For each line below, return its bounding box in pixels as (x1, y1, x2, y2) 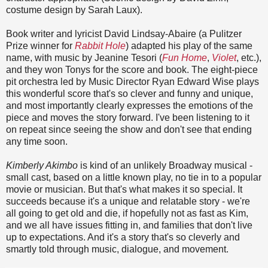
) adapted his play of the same (126, 41, 252, 51)
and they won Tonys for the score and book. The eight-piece (6, 65, 258, 75)
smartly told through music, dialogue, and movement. (6, 244, 229, 255)
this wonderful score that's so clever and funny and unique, (6, 89, 253, 99)
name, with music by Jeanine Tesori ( (6, 53, 162, 63)
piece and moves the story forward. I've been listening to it (6, 112, 249, 123)
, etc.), (236, 53, 261, 63)
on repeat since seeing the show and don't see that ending (6, 124, 252, 135)
